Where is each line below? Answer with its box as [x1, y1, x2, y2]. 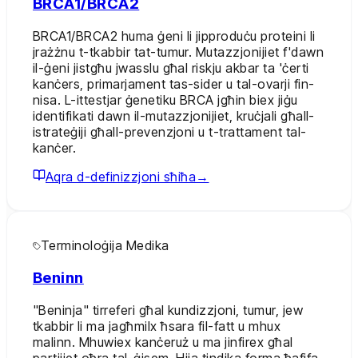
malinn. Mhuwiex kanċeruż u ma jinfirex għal [33, 333, 293, 350]
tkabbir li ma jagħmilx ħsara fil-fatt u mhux [33, 317, 281, 334]
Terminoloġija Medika [41, 237, 169, 254]
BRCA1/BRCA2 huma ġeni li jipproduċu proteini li [33, 28, 316, 45]
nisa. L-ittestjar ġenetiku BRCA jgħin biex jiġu [33, 92, 298, 109]
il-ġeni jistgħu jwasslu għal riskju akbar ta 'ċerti [33, 60, 309, 77]
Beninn [33, 268, 84, 287]
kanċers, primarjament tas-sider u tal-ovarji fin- [33, 76, 315, 93]
